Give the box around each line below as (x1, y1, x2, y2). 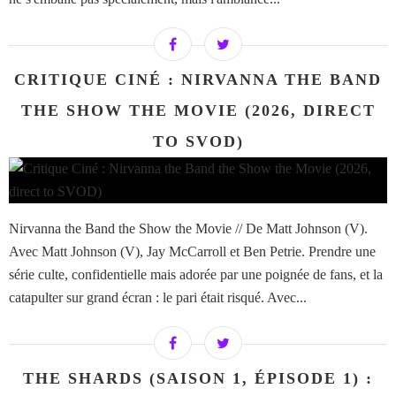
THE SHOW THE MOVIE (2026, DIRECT (20, 102, 376, 120)
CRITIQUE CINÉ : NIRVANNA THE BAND (14, 71, 382, 89)
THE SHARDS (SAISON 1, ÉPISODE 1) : (23, 369, 373, 388)
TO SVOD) (152, 133, 244, 151)
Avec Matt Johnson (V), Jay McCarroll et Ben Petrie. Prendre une (9, 244, 376, 260)
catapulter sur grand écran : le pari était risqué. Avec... (9, 290, 307, 306)
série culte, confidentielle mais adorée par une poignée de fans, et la (9, 267, 383, 283)
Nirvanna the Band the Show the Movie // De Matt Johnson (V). (9, 221, 368, 237)
